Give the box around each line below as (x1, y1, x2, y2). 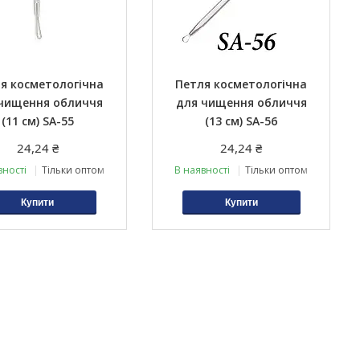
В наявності (174, 163, 231, 177)
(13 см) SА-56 (205, 113, 278, 129)
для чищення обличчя (175, 95, 307, 110)
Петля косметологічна (175, 76, 308, 92)
